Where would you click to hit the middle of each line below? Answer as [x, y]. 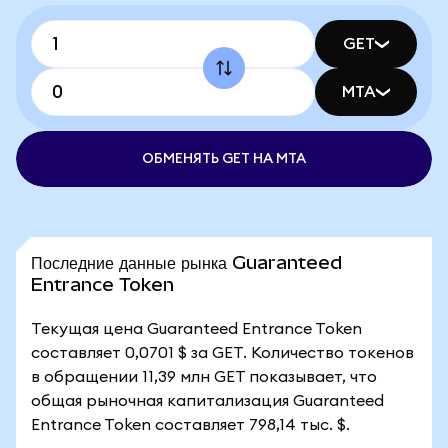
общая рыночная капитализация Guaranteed [207, 401]
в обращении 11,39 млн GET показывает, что [204, 377]
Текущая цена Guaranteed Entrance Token [196, 329]
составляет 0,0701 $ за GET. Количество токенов [222, 353]
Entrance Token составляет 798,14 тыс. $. [190, 425]
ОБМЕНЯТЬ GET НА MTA [224, 159]
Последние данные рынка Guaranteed [186, 262]
